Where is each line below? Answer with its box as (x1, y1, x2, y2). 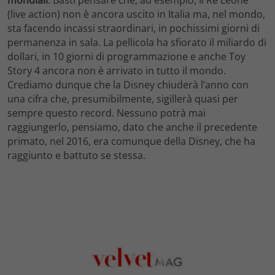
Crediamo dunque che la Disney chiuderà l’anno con (7, 78, 249, 92)
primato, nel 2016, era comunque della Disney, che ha (7, 134, 255, 149)
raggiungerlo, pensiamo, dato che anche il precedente (7, 120, 257, 134)
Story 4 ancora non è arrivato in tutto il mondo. (7, 64, 226, 78)
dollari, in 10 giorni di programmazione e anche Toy (7, 50, 246, 64)
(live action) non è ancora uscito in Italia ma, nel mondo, (7, 7, 265, 21)
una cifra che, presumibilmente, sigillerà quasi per (7, 92, 238, 106)
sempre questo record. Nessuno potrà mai (7, 106, 206, 120)
